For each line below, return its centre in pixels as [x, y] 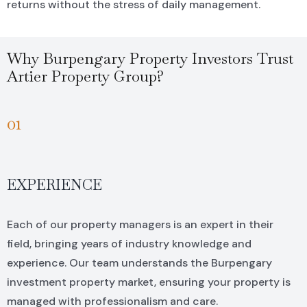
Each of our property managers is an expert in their [140, 225]
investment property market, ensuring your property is [148, 282]
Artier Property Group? [85, 76]
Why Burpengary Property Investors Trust [150, 59]
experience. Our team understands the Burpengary [139, 263]
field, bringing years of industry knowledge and [129, 244]
